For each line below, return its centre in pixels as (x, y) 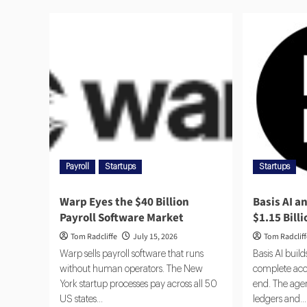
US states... (81, 300)
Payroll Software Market (122, 218)
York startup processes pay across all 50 (138, 285)
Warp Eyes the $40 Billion (124, 202)
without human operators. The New (131, 270)
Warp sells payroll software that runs (132, 255)
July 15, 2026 (155, 237)
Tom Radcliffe (94, 237)
